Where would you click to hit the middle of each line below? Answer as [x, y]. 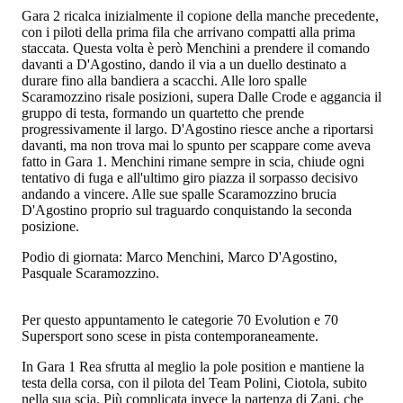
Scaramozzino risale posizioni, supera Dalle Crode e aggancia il [201, 96]
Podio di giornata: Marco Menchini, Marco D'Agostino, [179, 256]
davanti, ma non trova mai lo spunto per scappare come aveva [196, 145]
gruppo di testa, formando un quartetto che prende [163, 112]
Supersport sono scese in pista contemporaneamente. [170, 336]
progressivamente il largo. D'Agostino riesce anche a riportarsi [197, 129]
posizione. [50, 226]
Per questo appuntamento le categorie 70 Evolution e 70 [180, 319]
